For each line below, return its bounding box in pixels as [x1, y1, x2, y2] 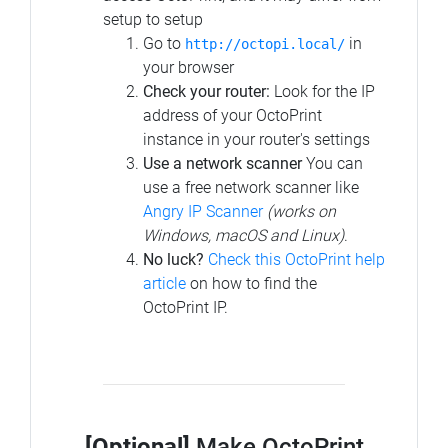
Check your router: [143, 81, 270, 101]
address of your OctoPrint [143, 105, 322, 125]
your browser [143, 57, 234, 77]
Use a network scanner [143, 153, 302, 173]
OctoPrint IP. [143, 297, 228, 317]
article [143, 273, 186, 293]
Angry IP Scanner [143, 201, 267, 221]
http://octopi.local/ [185, 35, 345, 52]
